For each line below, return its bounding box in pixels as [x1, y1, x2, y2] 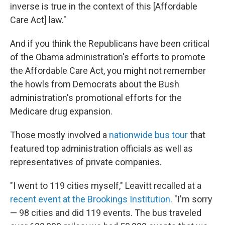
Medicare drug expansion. [10, 106, 113, 117]
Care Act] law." [10, 15, 66, 26]
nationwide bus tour [109, 130, 188, 141]
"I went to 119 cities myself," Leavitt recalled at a [10, 180, 201, 191]
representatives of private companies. [10, 157, 162, 168]
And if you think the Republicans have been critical [10, 38, 209, 49]
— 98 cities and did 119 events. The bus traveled [10, 207, 201, 218]
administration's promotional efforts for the [10, 92, 182, 103]
